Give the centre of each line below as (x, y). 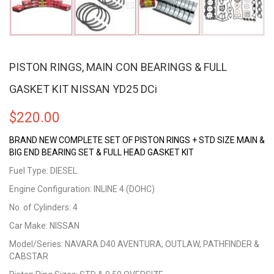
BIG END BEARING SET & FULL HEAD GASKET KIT (102, 152)
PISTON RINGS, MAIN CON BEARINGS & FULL (118, 67)
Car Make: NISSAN (44, 225)
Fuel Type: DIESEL (43, 170)
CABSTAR (29, 256)
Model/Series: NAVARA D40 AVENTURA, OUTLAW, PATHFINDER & (134, 244)
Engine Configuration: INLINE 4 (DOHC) (82, 189)
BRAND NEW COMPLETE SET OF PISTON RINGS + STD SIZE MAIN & (137, 140)
